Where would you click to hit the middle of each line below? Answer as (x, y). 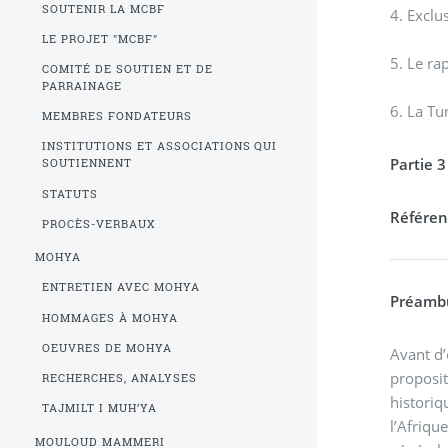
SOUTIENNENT (86, 163)
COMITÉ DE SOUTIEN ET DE (127, 69)
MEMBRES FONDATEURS (116, 116)
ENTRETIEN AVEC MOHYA (120, 287)
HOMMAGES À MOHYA (109, 317)
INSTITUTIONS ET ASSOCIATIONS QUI (159, 146)
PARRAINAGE (81, 86)
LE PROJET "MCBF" (99, 38)
